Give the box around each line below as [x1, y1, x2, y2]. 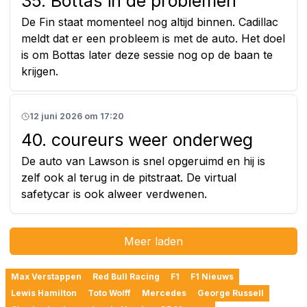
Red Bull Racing [93, 271, 160, 282]
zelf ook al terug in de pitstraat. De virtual [21, 170, 236, 184]
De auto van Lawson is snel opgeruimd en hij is [21, 153, 265, 168]
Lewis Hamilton [11, 287, 77, 298]
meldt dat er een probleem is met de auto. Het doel [21, 31, 285, 45]
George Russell [197, 287, 264, 298]
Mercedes [142, 287, 186, 298]
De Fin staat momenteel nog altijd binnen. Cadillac [21, 14, 278, 29]
